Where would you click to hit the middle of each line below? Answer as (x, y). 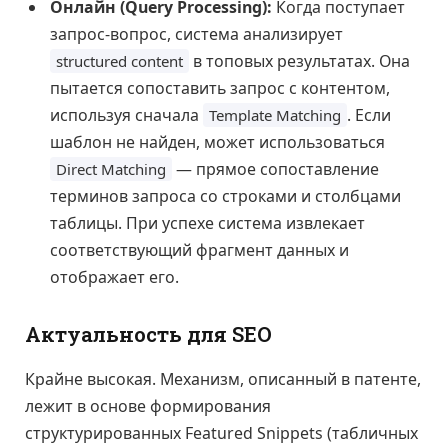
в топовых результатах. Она (299, 61)
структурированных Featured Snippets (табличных (221, 432)
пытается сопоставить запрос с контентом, (220, 88)
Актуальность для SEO (148, 335)
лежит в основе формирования (148, 405)
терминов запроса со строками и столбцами (225, 196)
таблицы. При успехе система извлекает (207, 223)
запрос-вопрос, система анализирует (196, 34)
